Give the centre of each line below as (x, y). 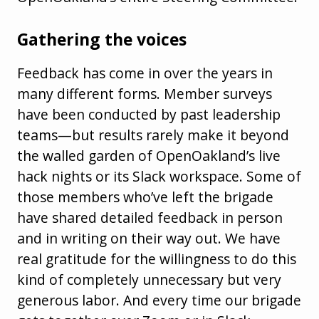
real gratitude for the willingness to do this (157, 259)
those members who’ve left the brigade (145, 197)
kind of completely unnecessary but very (149, 280)
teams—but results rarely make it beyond (153, 135)
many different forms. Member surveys (145, 94)
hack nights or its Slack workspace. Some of (159, 177)
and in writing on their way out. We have (149, 239)
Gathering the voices (102, 40)
